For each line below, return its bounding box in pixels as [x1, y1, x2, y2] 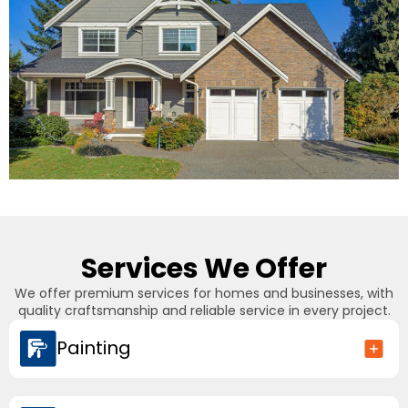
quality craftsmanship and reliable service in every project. [17, 301, 391, 320]
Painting [56, 335, 132, 362]
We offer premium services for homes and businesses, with [15, 283, 393, 302]
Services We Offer [81, 249, 327, 288]
